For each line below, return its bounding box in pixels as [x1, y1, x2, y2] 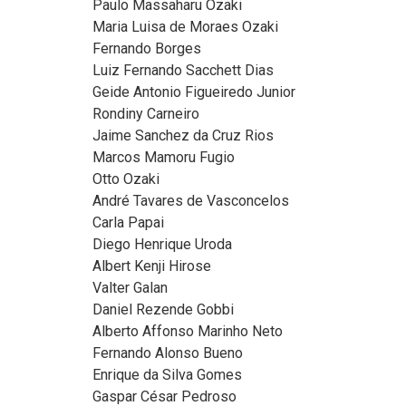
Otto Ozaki [92, 170, 159, 188]
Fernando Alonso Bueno [92, 344, 243, 362]
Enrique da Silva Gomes [92, 366, 242, 384]
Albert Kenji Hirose [92, 257, 211, 275]
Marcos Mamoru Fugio [92, 149, 235, 167]
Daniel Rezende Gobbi [92, 301, 234, 319]
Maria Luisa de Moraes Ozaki [92, 18, 278, 36]
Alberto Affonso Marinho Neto [92, 323, 283, 341]
